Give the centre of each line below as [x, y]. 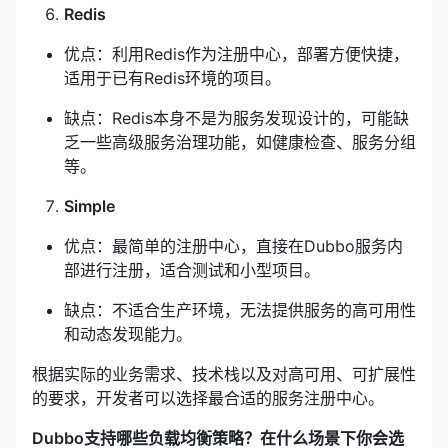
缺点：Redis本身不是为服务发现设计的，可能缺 [236, 118]
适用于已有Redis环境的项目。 [172, 78]
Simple [89, 206]
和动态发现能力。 [128, 334]
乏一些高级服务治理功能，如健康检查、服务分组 [240, 142]
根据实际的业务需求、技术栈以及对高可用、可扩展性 [224, 374]
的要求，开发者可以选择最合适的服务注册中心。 [208, 398]
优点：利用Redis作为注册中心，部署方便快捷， [236, 54]
